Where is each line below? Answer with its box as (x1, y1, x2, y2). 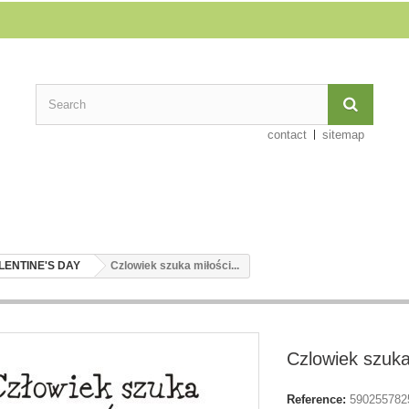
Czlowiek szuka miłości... (110, 259, 239, 272)
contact (267, 128, 308, 142)
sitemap (322, 128, 365, 142)
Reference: (287, 393, 346, 406)
